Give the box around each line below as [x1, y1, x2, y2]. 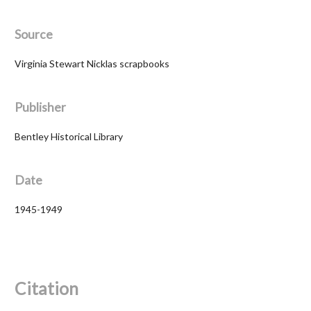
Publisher [15, 99, 66, 115]
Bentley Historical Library [15, 130, 123, 142]
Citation [15, 278, 78, 299]
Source [15, 26, 53, 42]
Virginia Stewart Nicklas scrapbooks [15, 57, 169, 69]
